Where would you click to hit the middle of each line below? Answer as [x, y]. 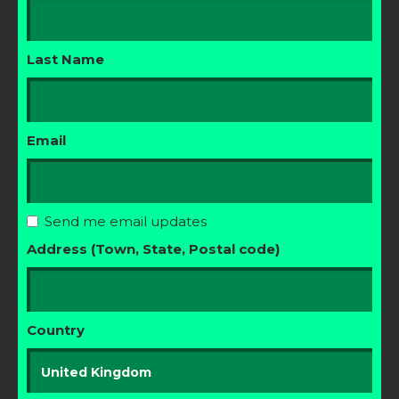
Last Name [65, 59]
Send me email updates [126, 221]
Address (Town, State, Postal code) [153, 249]
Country [56, 330]
